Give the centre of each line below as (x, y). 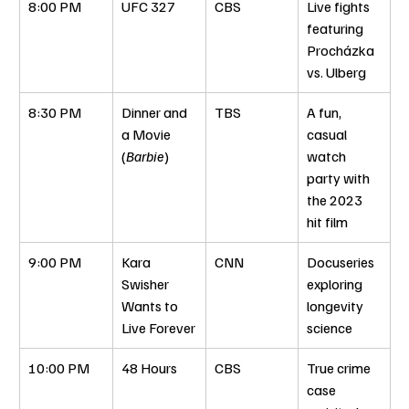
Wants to (151, 306)
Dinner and (156, 113)
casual (328, 135)
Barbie (145, 157)
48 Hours (149, 368)
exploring (336, 284)
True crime (340, 368)
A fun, (325, 113)
